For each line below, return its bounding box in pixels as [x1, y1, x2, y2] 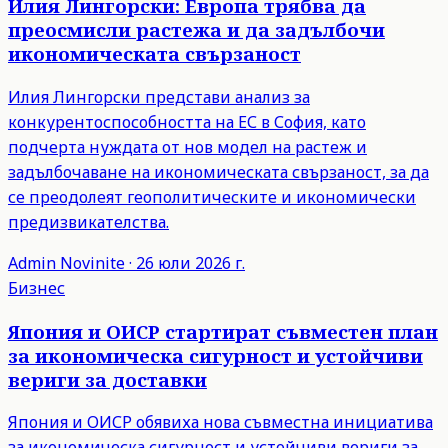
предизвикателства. [8, 210, 169, 233]
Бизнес [8, 276, 65, 299]
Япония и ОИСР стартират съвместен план [8, 318, 438, 344]
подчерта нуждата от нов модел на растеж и [8, 135, 367, 158]
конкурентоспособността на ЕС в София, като [8, 110, 366, 133]
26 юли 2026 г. [136, 251, 245, 274]
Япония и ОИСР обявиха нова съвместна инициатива [8, 411, 433, 434]
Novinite [60, 251, 125, 274]
